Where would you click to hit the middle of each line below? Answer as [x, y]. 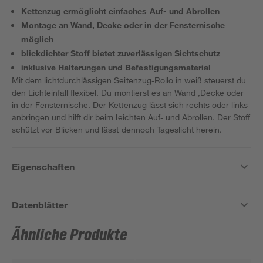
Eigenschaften [43, 166]
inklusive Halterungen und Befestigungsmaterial [116, 67]
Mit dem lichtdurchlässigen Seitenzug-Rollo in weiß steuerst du [129, 80]
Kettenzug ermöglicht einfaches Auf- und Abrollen [120, 11]
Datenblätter [40, 205]
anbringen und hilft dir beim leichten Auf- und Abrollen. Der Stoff [131, 117]
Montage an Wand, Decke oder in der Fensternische [123, 25]
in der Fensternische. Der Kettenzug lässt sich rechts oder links [130, 105]
